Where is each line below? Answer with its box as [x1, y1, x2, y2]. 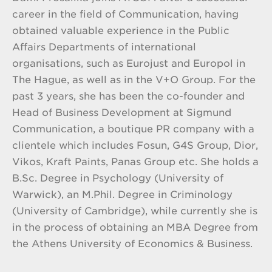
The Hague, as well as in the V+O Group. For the [12, 74, 256, 86]
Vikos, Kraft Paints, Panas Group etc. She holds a [12, 156, 259, 168]
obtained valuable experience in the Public [12, 25, 229, 36]
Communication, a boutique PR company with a [12, 123, 254, 135]
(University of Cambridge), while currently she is [12, 205, 257, 217]
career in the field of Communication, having [12, 8, 239, 20]
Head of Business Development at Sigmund [12, 107, 231, 118]
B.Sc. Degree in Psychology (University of [12, 172, 223, 184]
